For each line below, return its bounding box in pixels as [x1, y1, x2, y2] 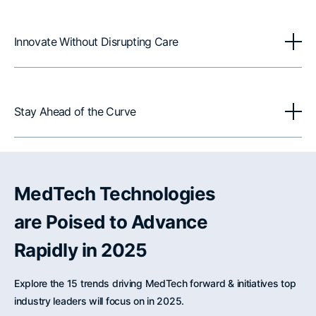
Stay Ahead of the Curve [14, 104, 136, 119]
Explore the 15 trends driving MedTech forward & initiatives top [14, 277, 296, 289]
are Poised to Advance [14, 211, 208, 233]
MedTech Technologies [14, 183, 216, 205]
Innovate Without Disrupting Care [14, 35, 178, 49]
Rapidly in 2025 [14, 239, 147, 261]
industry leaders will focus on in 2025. [14, 295, 185, 307]
